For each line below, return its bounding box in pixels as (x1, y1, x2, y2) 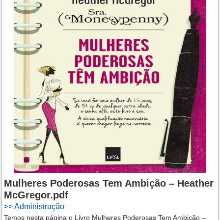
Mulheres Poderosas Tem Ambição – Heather (4, 178, 214, 189)
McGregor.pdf (4, 190, 68, 201)
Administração (14, 202, 64, 211)
